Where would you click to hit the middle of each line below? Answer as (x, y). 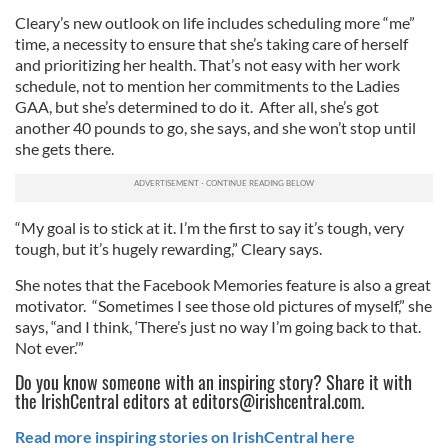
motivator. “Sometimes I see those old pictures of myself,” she (223, 305)
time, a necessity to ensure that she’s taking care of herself (211, 43)
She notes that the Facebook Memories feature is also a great (223, 284)
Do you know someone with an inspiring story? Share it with (213, 382)
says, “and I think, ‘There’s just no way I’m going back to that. (218, 326)
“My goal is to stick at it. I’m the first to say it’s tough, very (209, 227)
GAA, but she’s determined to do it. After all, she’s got (197, 106)
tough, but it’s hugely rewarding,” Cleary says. (168, 248)
